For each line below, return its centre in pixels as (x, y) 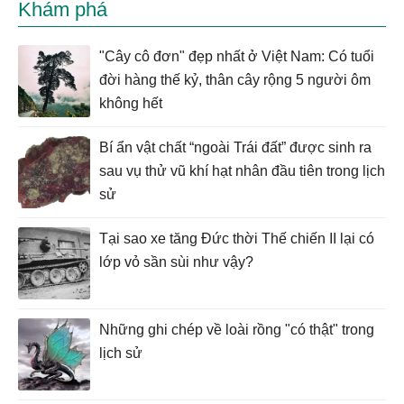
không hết (131, 104)
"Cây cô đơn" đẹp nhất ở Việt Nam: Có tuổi (237, 57)
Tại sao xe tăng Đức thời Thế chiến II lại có (237, 238)
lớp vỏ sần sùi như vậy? (176, 262)
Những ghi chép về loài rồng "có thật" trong (237, 329)
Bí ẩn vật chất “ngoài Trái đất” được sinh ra (235, 147)
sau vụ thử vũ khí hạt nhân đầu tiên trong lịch (242, 170)
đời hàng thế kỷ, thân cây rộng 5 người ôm (235, 80)
